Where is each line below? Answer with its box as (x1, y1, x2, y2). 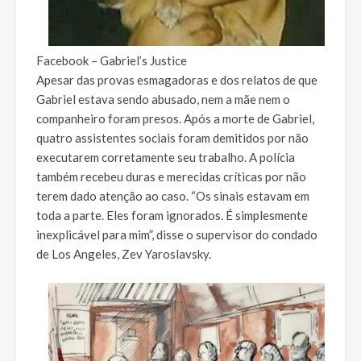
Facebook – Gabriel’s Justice (36, 53, 187, 68)
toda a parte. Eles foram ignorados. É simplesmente (36, 208, 308, 223)
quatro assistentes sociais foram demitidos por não (36, 131, 309, 146)
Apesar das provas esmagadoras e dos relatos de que (36, 73, 317, 88)
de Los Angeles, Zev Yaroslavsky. (36, 247, 211, 262)
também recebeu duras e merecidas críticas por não (36, 169, 306, 185)
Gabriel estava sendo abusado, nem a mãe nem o (36, 92, 290, 107)
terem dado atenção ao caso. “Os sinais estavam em (36, 189, 309, 204)
